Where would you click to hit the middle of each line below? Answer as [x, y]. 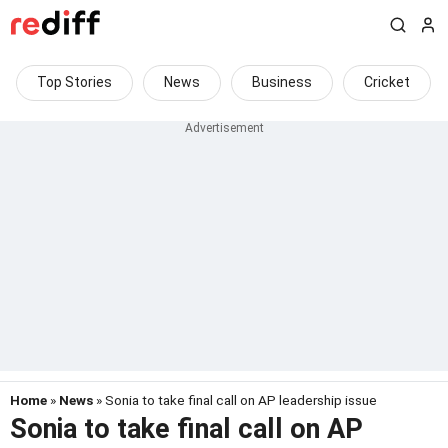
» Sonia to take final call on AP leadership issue [235, 400]
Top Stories [74, 82]
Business [282, 82]
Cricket [387, 82]
